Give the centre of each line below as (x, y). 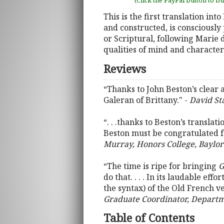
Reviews (125, 68)
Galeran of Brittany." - (146, 100)
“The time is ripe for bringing (161, 166)
